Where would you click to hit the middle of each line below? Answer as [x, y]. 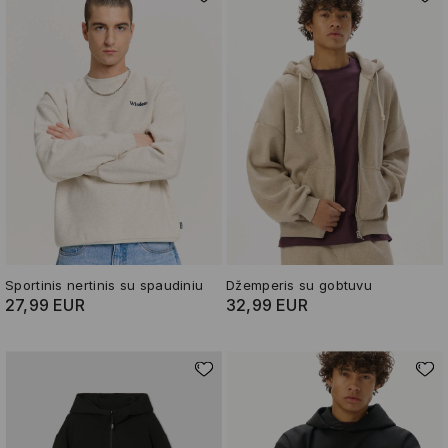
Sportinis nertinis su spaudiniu [104, 285]
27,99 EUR [45, 305]
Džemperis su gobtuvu [299, 285]
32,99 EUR [267, 305]
